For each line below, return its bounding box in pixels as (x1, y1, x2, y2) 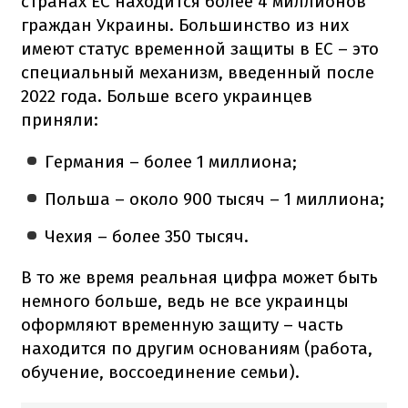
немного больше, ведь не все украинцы (21, 290, 349, 311)
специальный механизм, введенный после (21, 61, 374, 83)
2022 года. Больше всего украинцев (21, 85, 312, 107)
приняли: (21, 108, 98, 130)
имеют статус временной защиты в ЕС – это (21, 37, 379, 59)
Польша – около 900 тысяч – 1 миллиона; (45, 188, 385, 209)
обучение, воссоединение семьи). (21, 361, 300, 382)
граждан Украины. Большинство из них (21, 14, 349, 36)
